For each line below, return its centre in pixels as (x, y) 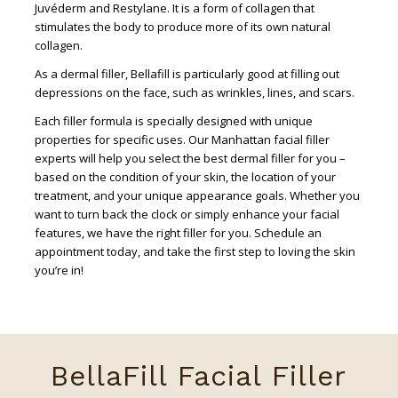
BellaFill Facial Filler (199, 376)
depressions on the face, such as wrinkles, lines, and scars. (194, 92)
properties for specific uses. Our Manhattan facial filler (182, 139)
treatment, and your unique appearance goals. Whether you (197, 195)
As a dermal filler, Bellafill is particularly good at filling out (187, 73)
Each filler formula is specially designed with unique (173, 120)
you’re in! (59, 270)
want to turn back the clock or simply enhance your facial (187, 214)
